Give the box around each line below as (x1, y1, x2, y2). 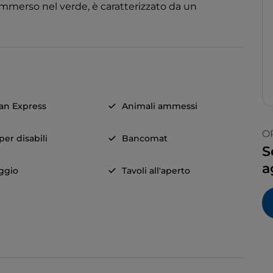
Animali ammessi (121, 101, 197, 112)
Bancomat (121, 133, 168, 144)
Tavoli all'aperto (121, 165, 190, 177)
